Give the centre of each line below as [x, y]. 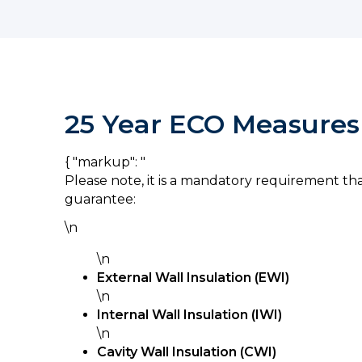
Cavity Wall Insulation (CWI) [187, 352]
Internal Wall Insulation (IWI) [189, 315]
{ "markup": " [105, 162]
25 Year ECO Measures [212, 124]
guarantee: [100, 199]
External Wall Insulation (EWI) [193, 278]
